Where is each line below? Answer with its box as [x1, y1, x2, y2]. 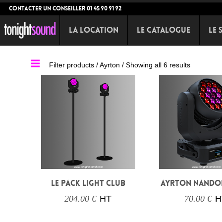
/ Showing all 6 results [122, 61, 190, 69]
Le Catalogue [137, 26, 191, 34]
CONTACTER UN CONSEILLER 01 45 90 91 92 [9, 5, 121, 12]
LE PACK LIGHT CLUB [51, 179, 125, 188]
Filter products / [49, 61, 100, 69]
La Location [69, 26, 119, 34]
